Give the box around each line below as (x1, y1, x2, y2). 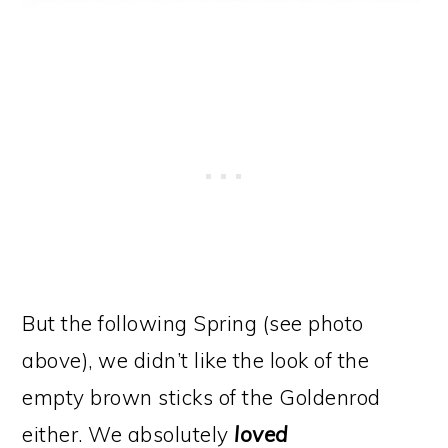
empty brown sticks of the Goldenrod (22, 384, 381, 411)
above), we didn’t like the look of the (22, 347, 370, 374)
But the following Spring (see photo (22, 310, 364, 337)
